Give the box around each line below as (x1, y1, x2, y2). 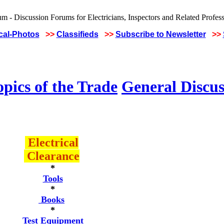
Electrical (24, 136, 78, 149)
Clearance (23, 149, 79, 162)
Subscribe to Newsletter (115, 30, 206, 38)
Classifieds (56, 30, 98, 38)
